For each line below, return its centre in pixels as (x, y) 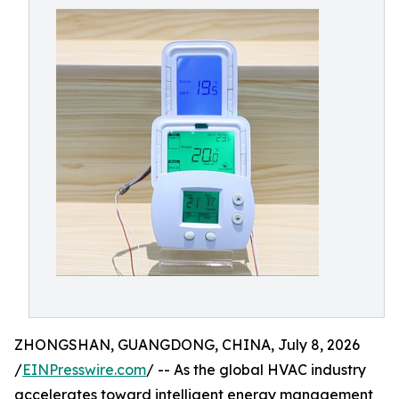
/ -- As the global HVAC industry (256, 370)
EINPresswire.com (84, 370)
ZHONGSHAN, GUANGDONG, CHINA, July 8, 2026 (187, 345)
